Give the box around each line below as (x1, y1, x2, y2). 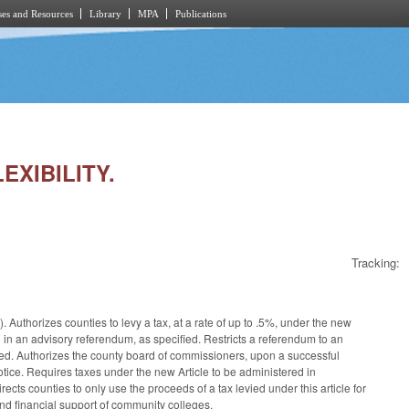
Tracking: (351, 254, 400, 272)
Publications (175, 8, 226, 19)
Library (89, 8, 121, 19)
